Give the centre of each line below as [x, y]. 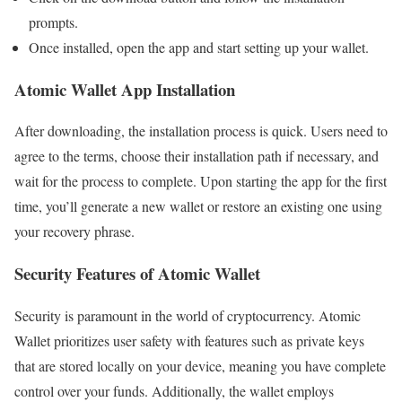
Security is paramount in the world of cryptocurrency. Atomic [188, 315]
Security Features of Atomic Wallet [137, 274]
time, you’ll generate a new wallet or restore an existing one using [198, 206]
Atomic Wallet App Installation [125, 89]
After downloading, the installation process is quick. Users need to [201, 131]
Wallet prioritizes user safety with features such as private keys [189, 340]
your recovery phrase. [74, 232]
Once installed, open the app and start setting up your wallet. [199, 47]
